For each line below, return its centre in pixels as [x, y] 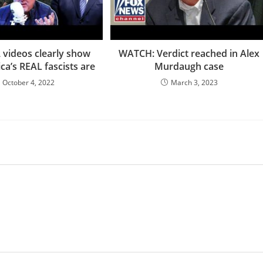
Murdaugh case [189, 66]
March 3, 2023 [194, 82]
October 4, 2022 [29, 82]
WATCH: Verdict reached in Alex [189, 53]
